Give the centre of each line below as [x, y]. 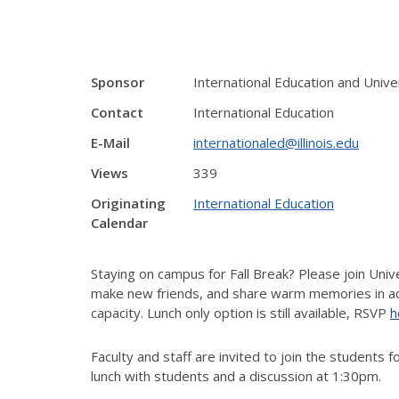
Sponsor [118, 82]
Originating [128, 203]
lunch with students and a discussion [202, 375]
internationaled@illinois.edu [276, 142]
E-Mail [110, 142]
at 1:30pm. [347, 375]
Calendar [119, 223]
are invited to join [248, 356]
